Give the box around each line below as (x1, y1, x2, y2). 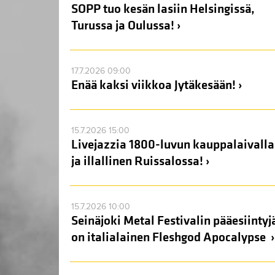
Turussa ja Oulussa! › (71, 18, 180, 34)
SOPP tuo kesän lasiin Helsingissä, (71, 1, 255, 17)
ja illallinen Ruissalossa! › (71, 153, 209, 169)
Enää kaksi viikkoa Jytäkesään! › (71, 77, 242, 93)
